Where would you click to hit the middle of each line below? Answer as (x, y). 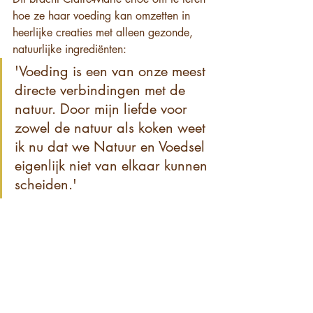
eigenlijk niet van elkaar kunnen (113, 166)
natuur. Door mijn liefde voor (103, 109)
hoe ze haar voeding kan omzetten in (103, 16)
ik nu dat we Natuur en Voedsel (112, 147)
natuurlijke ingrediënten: (70, 50)
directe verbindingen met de (102, 90)
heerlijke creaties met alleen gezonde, (104, 33)
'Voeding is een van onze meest (112, 72)
